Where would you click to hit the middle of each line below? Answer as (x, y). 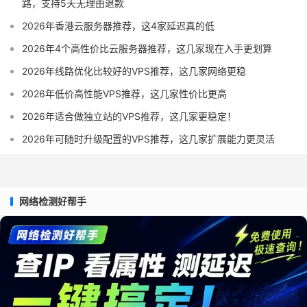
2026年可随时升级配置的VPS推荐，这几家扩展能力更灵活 (148, 139)
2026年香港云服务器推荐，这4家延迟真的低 (118, 26)
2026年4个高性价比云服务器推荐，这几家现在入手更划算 (147, 49)
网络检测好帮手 (53, 201)
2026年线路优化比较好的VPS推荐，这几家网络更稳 (134, 71)
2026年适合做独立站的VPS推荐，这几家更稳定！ (129, 116)
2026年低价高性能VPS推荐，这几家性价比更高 (124, 94)
